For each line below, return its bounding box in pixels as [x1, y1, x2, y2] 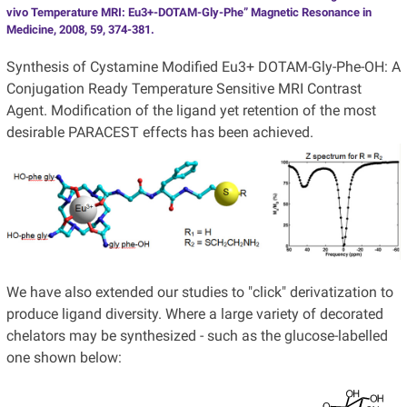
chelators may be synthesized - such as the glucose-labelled [5, 326, 388, 344]
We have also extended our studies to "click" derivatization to [5, 283, 393, 301]
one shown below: [5, 348, 122, 366]
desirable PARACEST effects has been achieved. [5, 124, 313, 142]
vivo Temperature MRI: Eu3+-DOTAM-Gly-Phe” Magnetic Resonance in [5, 5, 372, 20]
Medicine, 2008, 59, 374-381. [5, 23, 154, 37]
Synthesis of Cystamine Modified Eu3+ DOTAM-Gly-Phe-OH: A [5, 58, 401, 76]
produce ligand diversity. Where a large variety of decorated [5, 304, 383, 323]
